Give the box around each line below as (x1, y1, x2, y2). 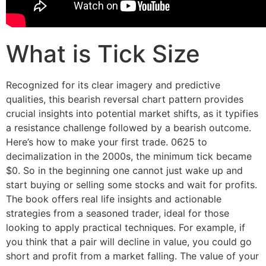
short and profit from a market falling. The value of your (6, 249, 259, 262)
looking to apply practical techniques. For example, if (6, 221, 245, 233)
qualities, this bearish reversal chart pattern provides (6, 93, 243, 105)
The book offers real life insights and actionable (6, 192, 221, 205)
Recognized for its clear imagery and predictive (6, 78, 220, 91)
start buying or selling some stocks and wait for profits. (6, 178, 257, 191)
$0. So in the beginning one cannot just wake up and (6, 164, 243, 176)
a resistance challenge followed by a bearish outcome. (6, 121, 251, 134)
